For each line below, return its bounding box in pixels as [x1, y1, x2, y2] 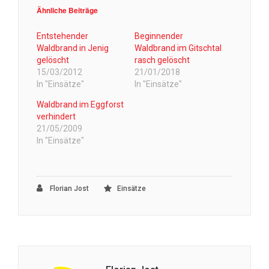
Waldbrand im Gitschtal [134, 43, 222, 53]
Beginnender [134, 31, 183, 41]
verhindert [37, 112, 76, 122]
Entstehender [37, 31, 88, 41]
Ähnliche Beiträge [37, 5, 98, 16]
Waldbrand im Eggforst [37, 100, 124, 110]
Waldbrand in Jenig [37, 43, 109, 53]
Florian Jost [48, 184, 89, 193]
